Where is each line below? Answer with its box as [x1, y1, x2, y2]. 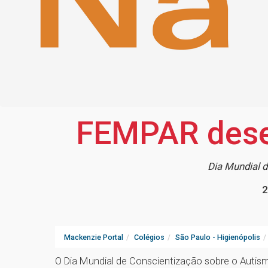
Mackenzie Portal [64, 233, 123, 242]
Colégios [134, 233, 165, 242]
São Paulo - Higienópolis [175, 233, 260, 242]
